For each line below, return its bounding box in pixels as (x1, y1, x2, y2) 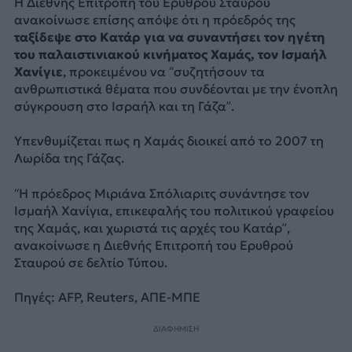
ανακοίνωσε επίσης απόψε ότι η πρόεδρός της (13, 11, 295, 27)
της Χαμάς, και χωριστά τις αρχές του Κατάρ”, (13, 219, 290, 236)
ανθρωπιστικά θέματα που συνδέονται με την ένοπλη (13, 80, 338, 97)
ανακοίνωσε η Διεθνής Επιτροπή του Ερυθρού (13, 236, 293, 253)
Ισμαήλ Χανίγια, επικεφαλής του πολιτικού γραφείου (13, 202, 334, 218)
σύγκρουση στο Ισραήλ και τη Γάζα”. (13, 97, 234, 114)
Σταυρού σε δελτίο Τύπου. (13, 254, 167, 270)
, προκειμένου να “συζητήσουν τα (62, 63, 265, 79)
